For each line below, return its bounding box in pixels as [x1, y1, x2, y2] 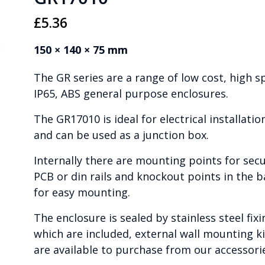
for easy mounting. [33, 185, 130, 200]
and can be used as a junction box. [33, 128, 209, 143]
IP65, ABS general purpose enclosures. [33, 86, 228, 101]
